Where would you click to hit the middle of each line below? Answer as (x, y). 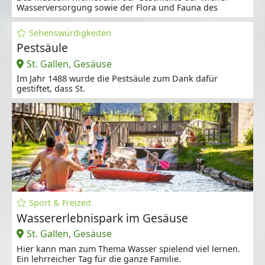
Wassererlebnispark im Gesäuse (102, 218)
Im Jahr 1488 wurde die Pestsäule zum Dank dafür (117, 79)
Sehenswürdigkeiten (70, 33)
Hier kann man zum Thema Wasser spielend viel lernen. (128, 248)
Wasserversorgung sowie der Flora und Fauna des (117, 8)
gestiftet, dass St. (51, 89)
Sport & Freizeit (60, 203)
